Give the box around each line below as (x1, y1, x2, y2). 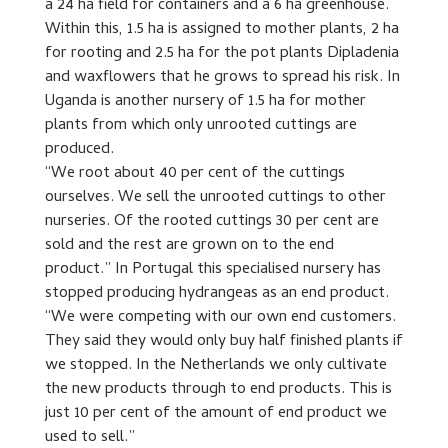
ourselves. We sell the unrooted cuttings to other (44, 184, 386, 211)
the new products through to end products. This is (44, 376, 392, 403)
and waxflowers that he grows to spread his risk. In (44, 64, 400, 91)
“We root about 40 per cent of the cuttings (44, 160, 345, 187)
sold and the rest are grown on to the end (44, 232, 334, 259)
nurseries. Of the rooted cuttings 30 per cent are (44, 208, 379, 235)
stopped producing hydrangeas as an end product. (44, 280, 389, 307)
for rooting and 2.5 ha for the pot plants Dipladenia (44, 40, 399, 67)
